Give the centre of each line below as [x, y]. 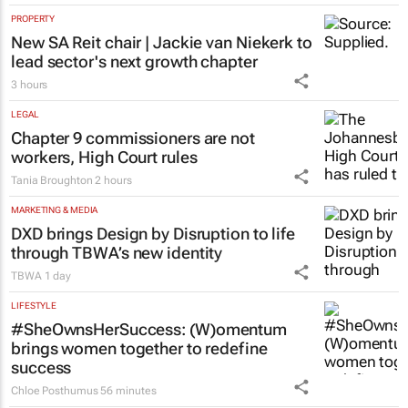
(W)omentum [238, 375]
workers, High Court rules [104, 203]
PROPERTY [33, 65]
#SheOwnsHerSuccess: [100, 375]
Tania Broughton [52, 226]
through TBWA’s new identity [117, 299]
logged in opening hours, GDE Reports [152, 12]
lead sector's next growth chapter [134, 107]
